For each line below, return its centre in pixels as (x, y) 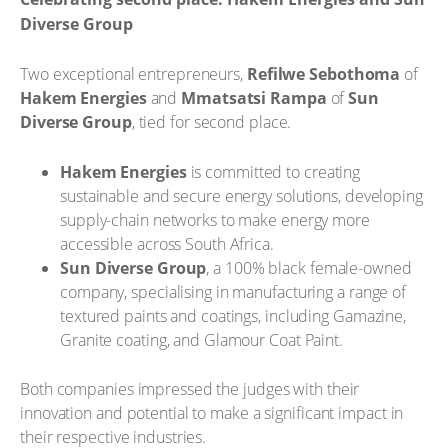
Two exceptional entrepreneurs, (133, 74)
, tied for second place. (211, 122)
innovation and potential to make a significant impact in (212, 413)
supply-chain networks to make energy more (215, 219)
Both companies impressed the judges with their (190, 389)
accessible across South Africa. (167, 243)
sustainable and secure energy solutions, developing (241, 195)
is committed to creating (273, 171)
